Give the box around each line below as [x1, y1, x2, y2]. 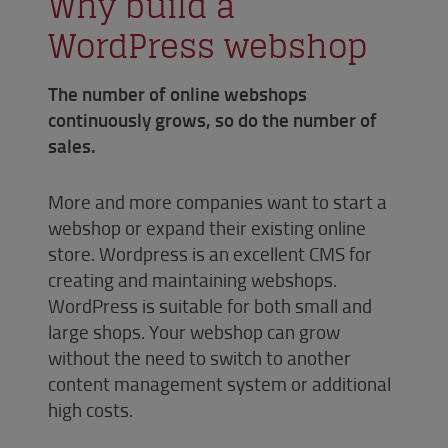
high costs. [48, 395, 133, 423]
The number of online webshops [48, 79, 307, 107]
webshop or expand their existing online [48, 213, 366, 241]
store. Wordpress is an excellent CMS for [48, 239, 372, 267]
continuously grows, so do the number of [48, 105, 377, 133]
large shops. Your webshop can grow [48, 317, 340, 345]
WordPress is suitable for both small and [48, 291, 372, 319]
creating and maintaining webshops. [48, 265, 337, 293]
